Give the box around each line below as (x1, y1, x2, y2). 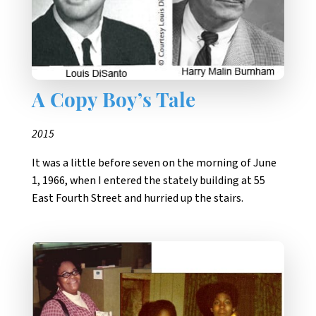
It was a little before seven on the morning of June (32, 154, 276, 171)
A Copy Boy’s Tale (32, 92, 195, 112)
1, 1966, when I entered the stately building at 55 (32, 172, 265, 188)
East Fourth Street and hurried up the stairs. (32, 190, 243, 206)
